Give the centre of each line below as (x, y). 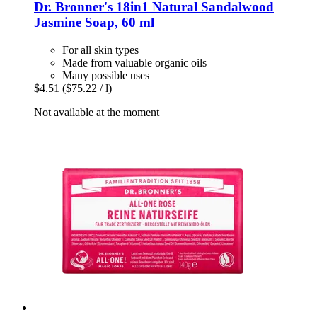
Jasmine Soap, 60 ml (94, 22)
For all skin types (100, 50)
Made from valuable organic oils (134, 62)
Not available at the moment (97, 112)
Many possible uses (106, 75)
